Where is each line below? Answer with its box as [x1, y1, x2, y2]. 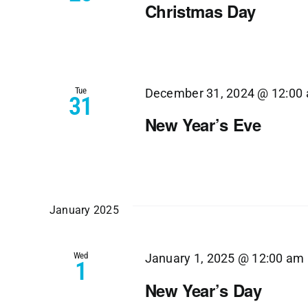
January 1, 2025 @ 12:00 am [144, 252, 305, 266]
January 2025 [49, 203, 119, 217]
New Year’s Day [144, 278, 262, 302]
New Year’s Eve [144, 113, 261, 137]
